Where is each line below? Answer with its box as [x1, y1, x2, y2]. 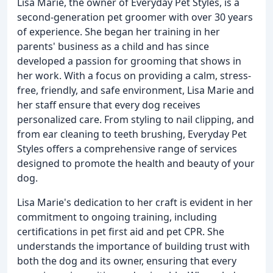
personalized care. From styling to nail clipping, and [17, 113, 254, 126]
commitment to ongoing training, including [17, 210, 217, 224]
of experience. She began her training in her [17, 25, 220, 38]
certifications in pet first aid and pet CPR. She [17, 225, 224, 238]
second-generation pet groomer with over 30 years [17, 10, 253, 24]
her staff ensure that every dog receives [17, 98, 200, 112]
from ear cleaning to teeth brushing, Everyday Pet [17, 127, 247, 141]
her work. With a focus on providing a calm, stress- [17, 69, 251, 82]
